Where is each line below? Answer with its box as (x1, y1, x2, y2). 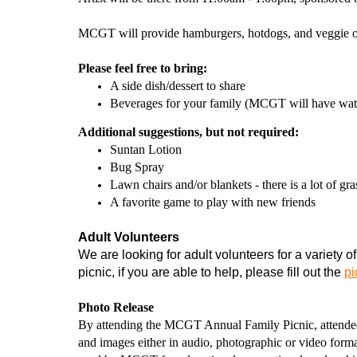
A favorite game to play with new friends (109, 194, 316, 209)
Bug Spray (109, 159, 164, 174)
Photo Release (77, 300, 154, 314)
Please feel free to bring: (77, 61, 207, 75)
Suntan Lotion (109, 142, 182, 156)
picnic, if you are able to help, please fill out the (77, 265, 344, 279)
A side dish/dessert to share (109, 78, 249, 92)
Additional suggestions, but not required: (77, 124, 299, 139)
